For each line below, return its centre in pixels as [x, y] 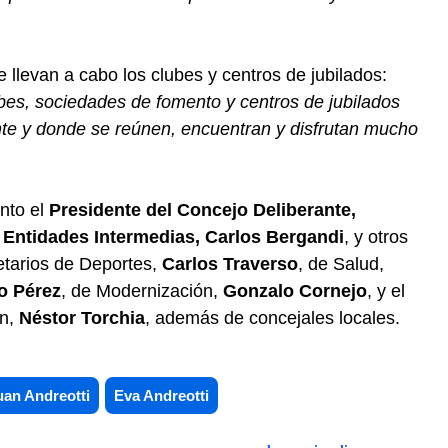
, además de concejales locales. [272, 317]
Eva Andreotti [161, 395]
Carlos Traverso [230, 263]
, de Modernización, [142, 290]
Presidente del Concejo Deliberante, [202, 209]
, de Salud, [341, 263]
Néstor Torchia [82, 317]
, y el [386, 290]
